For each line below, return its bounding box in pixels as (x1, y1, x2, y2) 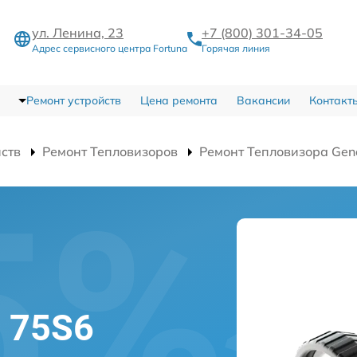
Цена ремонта (139, 93, 218, 108)
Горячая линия (202, 42, 270, 54)
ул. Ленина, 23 (32, 25, 124, 41)
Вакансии (236, 93, 290, 108)
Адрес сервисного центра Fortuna (32, 42, 187, 54)
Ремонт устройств (25, 93, 121, 108)
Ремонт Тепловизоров (42, 143, 178, 159)
